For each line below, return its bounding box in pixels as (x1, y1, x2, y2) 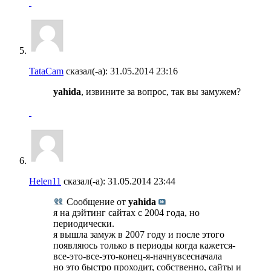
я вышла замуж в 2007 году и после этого (53, 229, 224, 240)
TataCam (29, 65, 64, 76)
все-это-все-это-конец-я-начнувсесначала (53, 250, 222, 261)
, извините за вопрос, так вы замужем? (81, 86, 241, 97)
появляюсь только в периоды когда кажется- (53, 240, 235, 250)
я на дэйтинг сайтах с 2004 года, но (53, 207, 200, 218)
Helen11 (29, 175, 61, 186)
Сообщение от (64, 196, 128, 207)
